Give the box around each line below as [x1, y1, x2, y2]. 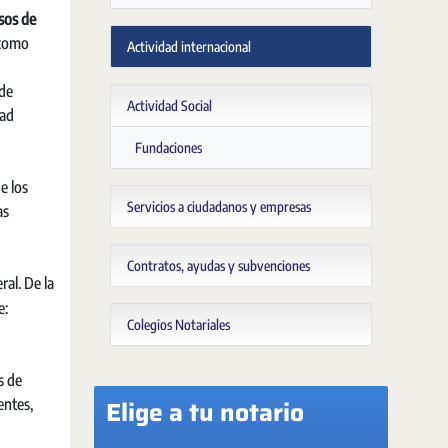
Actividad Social [127, 97, 212, 114]
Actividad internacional [127, 38, 251, 55]
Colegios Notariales [127, 316, 230, 333]
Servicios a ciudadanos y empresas [127, 198, 311, 215]
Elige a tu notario [106, 393, 304, 432]
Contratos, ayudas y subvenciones [127, 257, 310, 274]
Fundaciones [135, 139, 202, 156]
